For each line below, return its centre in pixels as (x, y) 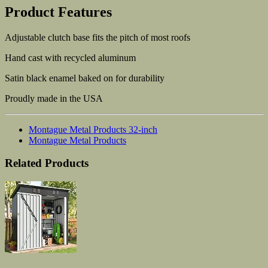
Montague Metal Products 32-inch (93, 129)
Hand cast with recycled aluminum (70, 57)
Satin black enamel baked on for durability (85, 78)
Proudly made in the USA (54, 98)
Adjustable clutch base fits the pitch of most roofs (98, 37)
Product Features (58, 12)
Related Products (47, 163)
